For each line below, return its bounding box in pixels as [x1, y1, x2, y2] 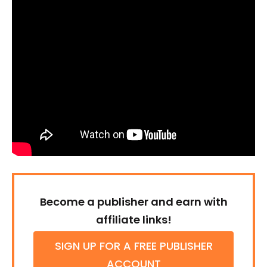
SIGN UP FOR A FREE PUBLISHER [54, 238, 213, 253]
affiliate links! [95, 212, 172, 227]
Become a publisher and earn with [39, 194, 228, 209]
